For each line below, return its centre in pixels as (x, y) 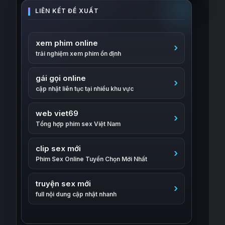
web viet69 (57, 113)
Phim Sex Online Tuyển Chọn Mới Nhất (92, 159)
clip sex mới (59, 148)
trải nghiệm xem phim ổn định (79, 53)
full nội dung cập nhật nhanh (76, 194)
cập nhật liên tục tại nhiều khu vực (85, 89)
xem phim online (67, 43)
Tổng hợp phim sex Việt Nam (78, 124)
